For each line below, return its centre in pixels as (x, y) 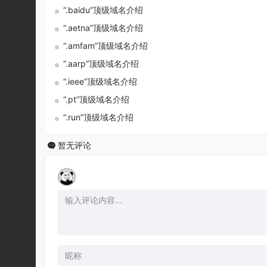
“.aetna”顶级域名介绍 (103, 28)
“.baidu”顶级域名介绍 (103, 10)
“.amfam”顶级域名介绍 (105, 46)
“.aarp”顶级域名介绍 (101, 64)
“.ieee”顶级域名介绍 (100, 82)
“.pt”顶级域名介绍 (96, 100)
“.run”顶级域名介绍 (98, 117)
